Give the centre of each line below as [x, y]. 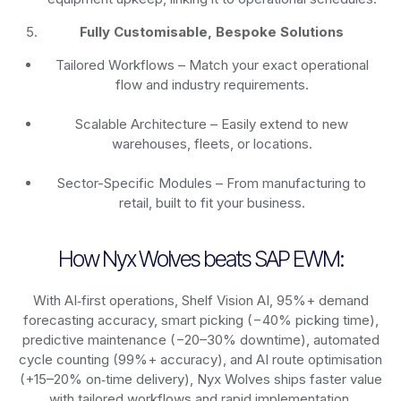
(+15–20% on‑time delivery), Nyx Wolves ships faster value [200, 380]
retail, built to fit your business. [212, 203]
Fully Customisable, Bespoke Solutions [212, 32]
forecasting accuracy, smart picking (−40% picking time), [200, 320]
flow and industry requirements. [212, 85]
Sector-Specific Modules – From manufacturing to [212, 183]
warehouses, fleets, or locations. [212, 144]
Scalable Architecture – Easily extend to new [212, 124]
